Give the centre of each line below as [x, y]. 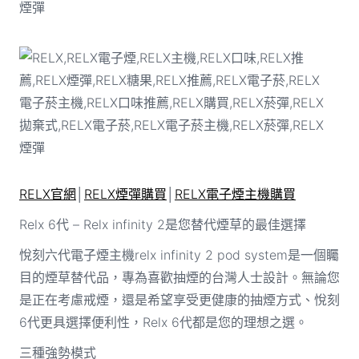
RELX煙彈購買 [125, 194]
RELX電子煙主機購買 [235, 194]
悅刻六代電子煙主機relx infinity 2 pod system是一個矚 [179, 254]
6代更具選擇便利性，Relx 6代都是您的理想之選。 [163, 322]
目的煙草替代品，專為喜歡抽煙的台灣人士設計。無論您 [179, 277]
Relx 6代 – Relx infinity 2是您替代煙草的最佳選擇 [162, 224]
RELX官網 [47, 194]
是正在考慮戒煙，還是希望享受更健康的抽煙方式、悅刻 [179, 299]
